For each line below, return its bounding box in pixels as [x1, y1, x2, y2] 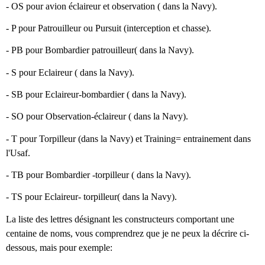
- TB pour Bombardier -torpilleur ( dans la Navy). [6, 170, 193, 180]
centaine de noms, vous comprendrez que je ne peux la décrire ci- [6, 228, 249, 238]
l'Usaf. [6, 147, 33, 158]
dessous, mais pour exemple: [6, 242, 112, 253]
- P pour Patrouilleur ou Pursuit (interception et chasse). [6, 23, 211, 34]
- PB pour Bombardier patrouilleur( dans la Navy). [6, 45, 196, 56]
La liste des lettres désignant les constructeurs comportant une [6, 214, 234, 224]
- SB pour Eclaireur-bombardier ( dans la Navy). [6, 89, 189, 100]
